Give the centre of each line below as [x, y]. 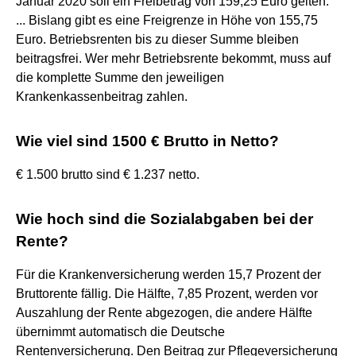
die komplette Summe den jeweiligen [120, 77]
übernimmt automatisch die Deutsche [120, 331]
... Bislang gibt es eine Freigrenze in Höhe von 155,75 [167, 20]
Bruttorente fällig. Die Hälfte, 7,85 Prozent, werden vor [167, 293]
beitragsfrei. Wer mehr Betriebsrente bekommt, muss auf [173, 58]
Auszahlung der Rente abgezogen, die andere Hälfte [164, 312]
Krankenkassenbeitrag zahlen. [102, 96]
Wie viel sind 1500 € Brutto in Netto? [147, 141]
